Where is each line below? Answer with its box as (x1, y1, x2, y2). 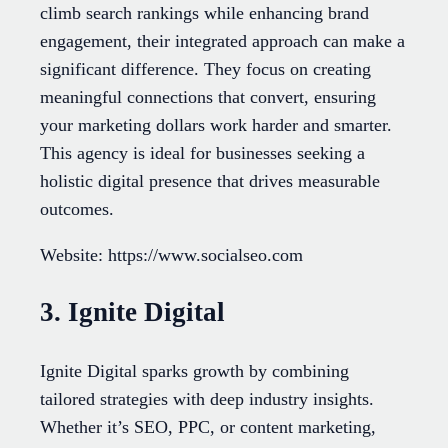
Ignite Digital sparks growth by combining (40, 360, 349, 381)
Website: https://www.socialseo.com (40, 244, 303, 265)
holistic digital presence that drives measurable (40, 170, 380, 191)
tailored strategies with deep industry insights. (40, 388, 374, 409)
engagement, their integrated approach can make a (40, 30, 405, 51)
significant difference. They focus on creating (40, 58, 371, 79)
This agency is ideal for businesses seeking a (40, 142, 365, 163)
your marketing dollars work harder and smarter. (40, 114, 392, 135)
